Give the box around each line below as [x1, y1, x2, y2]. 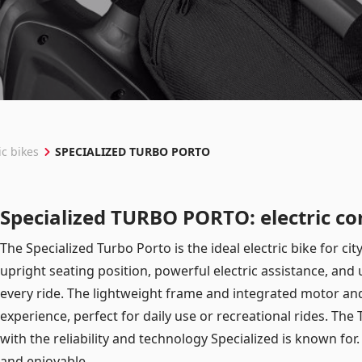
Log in [161, 35, 201, 53]
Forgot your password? [227, 91, 339, 106]
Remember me [38, 90, 120, 107]
